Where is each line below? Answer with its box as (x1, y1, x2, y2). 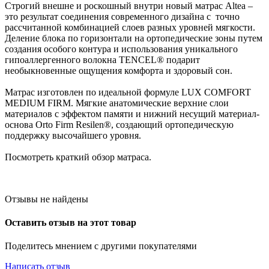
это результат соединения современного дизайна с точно (5, 11, 240, 22)
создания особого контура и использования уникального (5, 43, 238, 54)
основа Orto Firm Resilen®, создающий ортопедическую (5, 119, 234, 130)
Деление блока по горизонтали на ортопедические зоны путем (5, 32, 262, 43)
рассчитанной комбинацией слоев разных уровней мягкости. (5, 22, 255, 32)
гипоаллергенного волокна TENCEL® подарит (5, 54, 200, 65)
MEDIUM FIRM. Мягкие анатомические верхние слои (5, 97, 229, 108)
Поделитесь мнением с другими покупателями (5, 241, 197, 252)
